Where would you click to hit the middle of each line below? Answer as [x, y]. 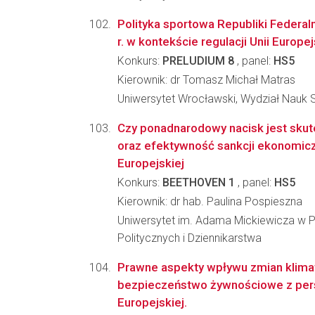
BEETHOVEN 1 [199, 182]
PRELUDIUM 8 [198, 61]
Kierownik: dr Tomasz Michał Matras [206, 80]
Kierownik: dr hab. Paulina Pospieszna [210, 201]
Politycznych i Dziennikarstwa [189, 238]
